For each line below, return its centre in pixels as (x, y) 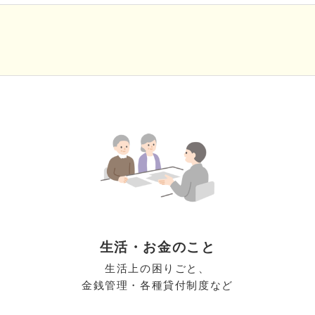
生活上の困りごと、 (157, 269)
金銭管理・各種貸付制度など (157, 285)
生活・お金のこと (157, 247)
